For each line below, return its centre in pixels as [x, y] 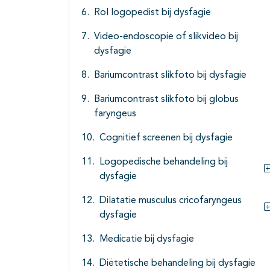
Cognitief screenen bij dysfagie [166, 138]
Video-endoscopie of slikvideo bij [166, 37]
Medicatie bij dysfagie [147, 240]
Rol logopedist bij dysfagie [152, 13]
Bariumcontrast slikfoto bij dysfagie [170, 76]
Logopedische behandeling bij [164, 162]
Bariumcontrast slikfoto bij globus [166, 100]
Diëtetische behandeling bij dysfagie [177, 264]
